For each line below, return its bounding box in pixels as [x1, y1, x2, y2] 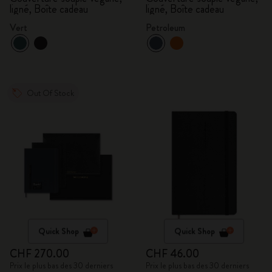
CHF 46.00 [146, 246, 199, 262]
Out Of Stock [27, 87, 74, 99]
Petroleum [146, 21, 185, 35]
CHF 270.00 [10, 246, 69, 262]
